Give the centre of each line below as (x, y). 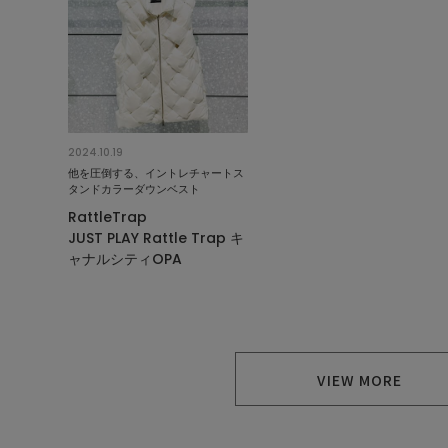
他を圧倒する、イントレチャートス (156, 173)
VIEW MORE (360, 380)
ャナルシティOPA (125, 259)
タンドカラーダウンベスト (134, 189)
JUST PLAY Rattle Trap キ (156, 238)
